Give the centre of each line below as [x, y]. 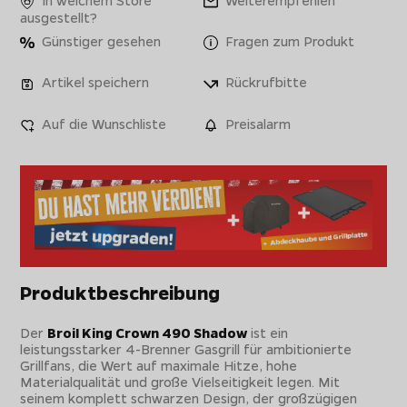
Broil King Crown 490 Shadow [148, 332]
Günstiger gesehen [100, 41]
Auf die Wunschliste [103, 123]
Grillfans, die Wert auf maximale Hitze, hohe [159, 365]
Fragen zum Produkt [288, 41]
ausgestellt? [59, 18]
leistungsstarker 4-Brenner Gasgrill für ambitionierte [186, 348]
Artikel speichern [94, 82]
